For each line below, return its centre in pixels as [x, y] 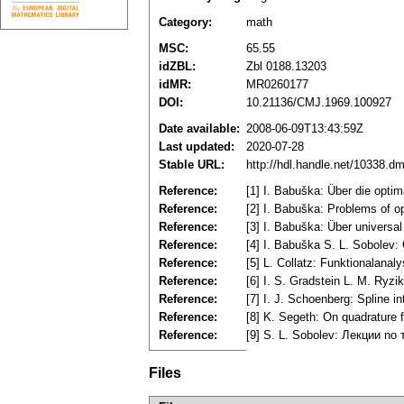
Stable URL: [192, 165]
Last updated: [197, 147]
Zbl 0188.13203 [286, 67]
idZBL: [177, 67]
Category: [185, 23]
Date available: [199, 129]
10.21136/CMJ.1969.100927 [319, 103]
